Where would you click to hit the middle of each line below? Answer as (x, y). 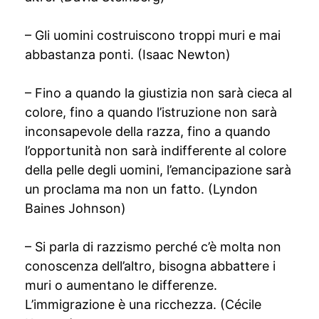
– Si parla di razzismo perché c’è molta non (153, 247)
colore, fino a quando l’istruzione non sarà (151, 112)
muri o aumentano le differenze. (121, 285)
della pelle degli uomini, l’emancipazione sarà (158, 170)
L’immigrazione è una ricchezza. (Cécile (143, 304)
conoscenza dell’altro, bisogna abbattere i (150, 266)
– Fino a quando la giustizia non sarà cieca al (158, 93)
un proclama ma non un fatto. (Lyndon (141, 189)
